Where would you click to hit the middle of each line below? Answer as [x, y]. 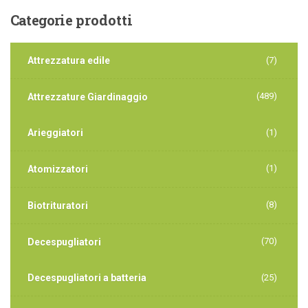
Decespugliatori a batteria [87, 277]
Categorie [41, 20]
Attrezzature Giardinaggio [88, 97]
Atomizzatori [58, 169]
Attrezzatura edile [69, 60]
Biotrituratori [58, 205]
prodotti [102, 20]
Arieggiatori [55, 132]
